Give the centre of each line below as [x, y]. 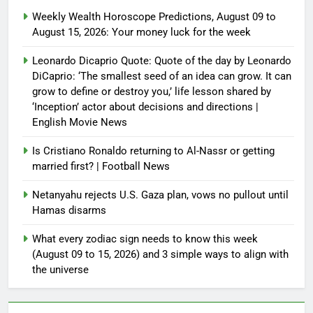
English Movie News [80, 122]
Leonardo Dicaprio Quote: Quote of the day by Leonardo [162, 60]
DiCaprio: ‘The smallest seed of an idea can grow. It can [162, 76]
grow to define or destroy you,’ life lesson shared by [152, 91]
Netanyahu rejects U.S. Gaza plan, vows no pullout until [160, 195]
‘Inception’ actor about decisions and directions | [145, 107]
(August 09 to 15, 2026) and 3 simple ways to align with [160, 254]
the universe [60, 269]
